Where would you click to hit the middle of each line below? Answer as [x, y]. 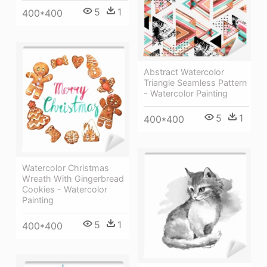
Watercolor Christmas [66, 167]
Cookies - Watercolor [65, 189]
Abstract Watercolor [184, 72]
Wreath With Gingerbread [73, 178]
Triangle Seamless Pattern [195, 82]
